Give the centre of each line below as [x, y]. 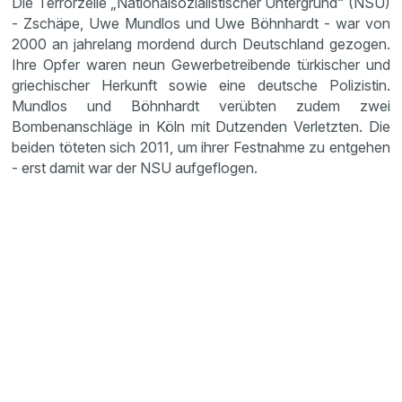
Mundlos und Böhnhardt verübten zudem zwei [201, 106]
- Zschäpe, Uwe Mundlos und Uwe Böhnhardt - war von [201, 23]
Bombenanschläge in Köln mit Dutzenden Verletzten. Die [201, 127]
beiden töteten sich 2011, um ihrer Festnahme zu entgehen [201, 147]
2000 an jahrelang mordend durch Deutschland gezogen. [201, 44]
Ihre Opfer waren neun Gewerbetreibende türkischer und [201, 65]
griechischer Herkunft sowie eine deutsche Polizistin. [201, 85]
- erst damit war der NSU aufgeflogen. [135, 168]
